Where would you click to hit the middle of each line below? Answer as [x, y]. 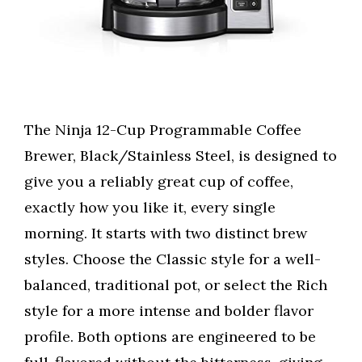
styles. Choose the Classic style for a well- [173, 259]
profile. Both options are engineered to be [170, 337]
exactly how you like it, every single [150, 208]
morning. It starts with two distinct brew [166, 234]
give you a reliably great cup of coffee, [159, 182]
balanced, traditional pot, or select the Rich [176, 285]
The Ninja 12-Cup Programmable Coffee [163, 130]
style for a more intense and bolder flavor [169, 311]
